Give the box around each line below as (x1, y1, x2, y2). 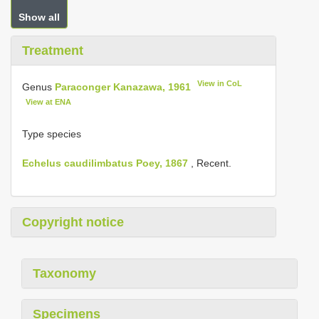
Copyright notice (22, 215, 124, 230)
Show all (19, 11, 60, 23)
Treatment (22, 43, 83, 58)
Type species (22, 128, 81, 140)
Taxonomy (33, 266, 96, 281)
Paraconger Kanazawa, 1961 (55, 80, 191, 93)
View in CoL (197, 79, 243, 88)
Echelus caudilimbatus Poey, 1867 (22, 157, 188, 169)
